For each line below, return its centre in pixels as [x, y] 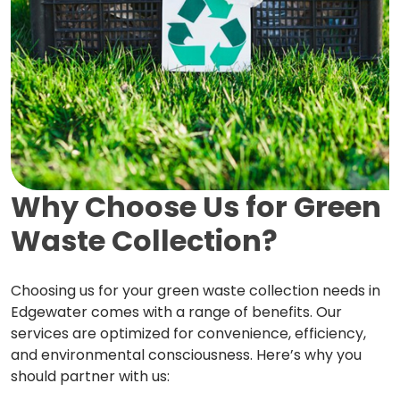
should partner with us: [90, 376]
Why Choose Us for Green [196, 206]
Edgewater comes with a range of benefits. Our [176, 312]
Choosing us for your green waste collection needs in [196, 290]
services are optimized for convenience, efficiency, [188, 333]
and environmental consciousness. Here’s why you [186, 354]
